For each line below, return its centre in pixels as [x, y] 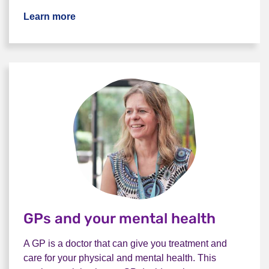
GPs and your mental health [119, 218]
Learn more [50, 17]
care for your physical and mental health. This [120, 258]
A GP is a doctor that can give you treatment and [125, 243]
